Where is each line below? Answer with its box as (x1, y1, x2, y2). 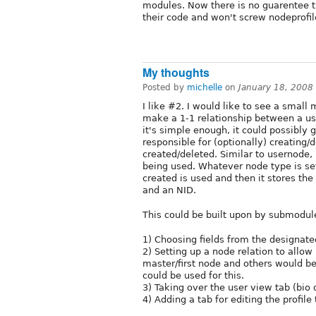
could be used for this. (142, 270, 244, 281)
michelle (187, 83, 222, 93)
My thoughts (142, 64, 209, 81)
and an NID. (142, 185, 196, 196)
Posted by (142, 83, 187, 93)
